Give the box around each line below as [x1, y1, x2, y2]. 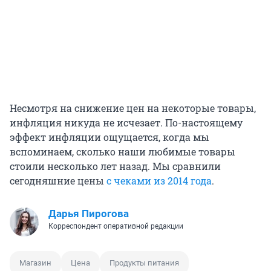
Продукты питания [109, 258, 179, 268]
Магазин [19, 258, 51, 268]
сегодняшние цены [10, 174, 106, 188]
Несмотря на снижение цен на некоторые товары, [10, 102, 256, 115]
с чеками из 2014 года [106, 174, 212, 188]
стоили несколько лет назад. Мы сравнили [10, 160, 221, 173]
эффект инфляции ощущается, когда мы [10, 131, 209, 144]
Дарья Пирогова [48, 207, 129, 220]
